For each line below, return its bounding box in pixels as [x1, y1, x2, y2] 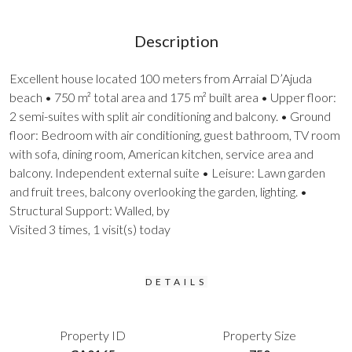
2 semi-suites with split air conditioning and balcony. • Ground [9, 108, 331, 123]
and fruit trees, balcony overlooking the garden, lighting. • [9, 184, 307, 199]
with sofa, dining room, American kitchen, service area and [9, 146, 313, 161]
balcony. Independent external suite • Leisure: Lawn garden [9, 165, 325, 180]
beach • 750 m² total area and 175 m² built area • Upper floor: [9, 90, 336, 104]
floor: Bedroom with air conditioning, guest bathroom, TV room [9, 127, 340, 142]
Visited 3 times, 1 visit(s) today [9, 222, 170, 236]
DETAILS [145, 276, 207, 288]
